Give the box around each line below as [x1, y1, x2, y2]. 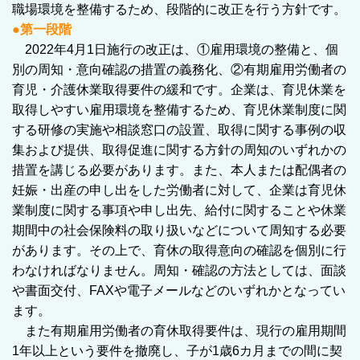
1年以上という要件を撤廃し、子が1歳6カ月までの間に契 [12, 343, 342, 358]
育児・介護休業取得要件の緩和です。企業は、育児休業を [12, 82, 346, 96]
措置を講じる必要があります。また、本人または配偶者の [12, 162, 346, 177]
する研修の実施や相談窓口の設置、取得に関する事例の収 [12, 122, 346, 137]
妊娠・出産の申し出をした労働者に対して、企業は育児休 [12, 182, 346, 197]
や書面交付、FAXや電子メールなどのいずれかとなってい [12, 283, 346, 297]
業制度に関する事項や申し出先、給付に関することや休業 [12, 202, 346, 217]
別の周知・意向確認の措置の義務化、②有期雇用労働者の [12, 62, 346, 76]
